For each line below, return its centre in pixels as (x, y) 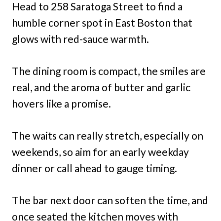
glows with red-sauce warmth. (80, 39)
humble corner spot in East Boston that (102, 23)
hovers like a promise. (61, 104)
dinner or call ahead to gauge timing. (94, 168)
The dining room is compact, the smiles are (109, 71)
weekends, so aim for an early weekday (100, 152)
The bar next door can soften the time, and (110, 200)
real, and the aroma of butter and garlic (101, 87)
